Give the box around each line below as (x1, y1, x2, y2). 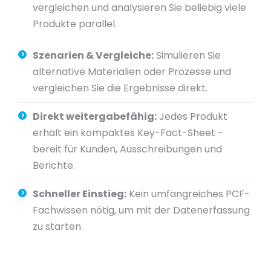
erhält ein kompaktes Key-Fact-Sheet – (33, 126, 224, 140)
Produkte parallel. (33, 17, 117, 31)
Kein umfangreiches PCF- (126, 187, 250, 201)
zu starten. (33, 220, 83, 233)
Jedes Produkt (157, 109, 227, 123)
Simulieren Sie (154, 48, 221, 62)
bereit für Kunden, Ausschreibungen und (33, 142, 222, 156)
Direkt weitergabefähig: (33, 109, 157, 123)
